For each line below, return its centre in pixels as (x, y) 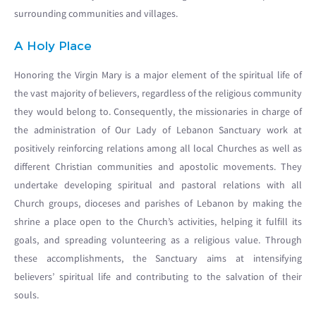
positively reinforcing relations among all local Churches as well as (158, 148)
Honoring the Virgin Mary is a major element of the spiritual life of (158, 75)
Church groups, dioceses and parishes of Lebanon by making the (158, 203)
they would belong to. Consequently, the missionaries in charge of (158, 111)
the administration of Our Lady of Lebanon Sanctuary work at (158, 130)
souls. (26, 295)
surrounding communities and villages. (96, 13)
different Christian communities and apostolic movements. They (158, 166)
